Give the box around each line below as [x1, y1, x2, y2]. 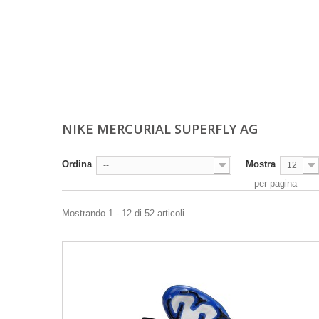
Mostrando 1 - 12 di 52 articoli [62, 208, 184, 219]
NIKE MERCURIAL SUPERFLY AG [62, 120, 261, 137]
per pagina [254, 178, 297, 189]
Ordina [62, 159, 92, 169]
